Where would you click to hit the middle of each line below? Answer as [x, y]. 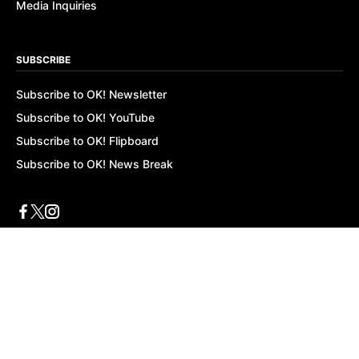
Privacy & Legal [52, 260]
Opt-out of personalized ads [91, 294]
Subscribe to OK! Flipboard [87, 141]
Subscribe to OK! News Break [95, 164]
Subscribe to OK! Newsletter [91, 94]
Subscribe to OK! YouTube [85, 117]
